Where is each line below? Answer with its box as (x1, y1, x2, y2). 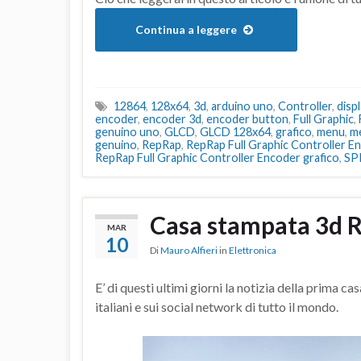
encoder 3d (143, 112, 201, 127)
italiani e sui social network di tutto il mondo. (95, 299, 338, 315)
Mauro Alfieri (160, 244, 218, 257)
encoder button (206, 112, 288, 127)
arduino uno (211, 99, 273, 114)
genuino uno (95, 125, 160, 139)
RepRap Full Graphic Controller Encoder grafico (95, 151, 339, 165)
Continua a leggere (135, 23, 239, 37)
